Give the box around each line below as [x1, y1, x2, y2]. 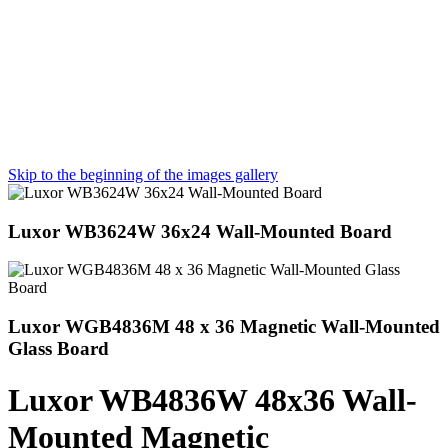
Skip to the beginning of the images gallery [8, 166, 278, 183]
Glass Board [8, 338, 109, 360]
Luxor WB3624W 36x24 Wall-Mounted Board [8, 220, 392, 242]
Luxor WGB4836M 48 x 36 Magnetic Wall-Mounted [8, 316, 440, 338]
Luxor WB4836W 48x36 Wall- [8, 381, 417, 418]
